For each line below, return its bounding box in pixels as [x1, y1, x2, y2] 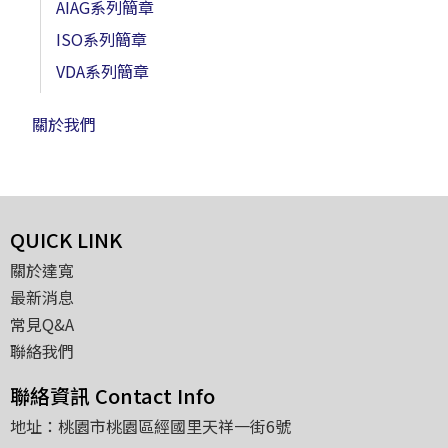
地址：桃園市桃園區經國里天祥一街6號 [10, 413, 291, 438]
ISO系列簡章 [56, 26, 147, 51]
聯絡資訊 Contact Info [10, 380, 215, 410]
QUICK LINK [10, 224, 122, 254]
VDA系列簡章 [56, 58, 149, 83]
